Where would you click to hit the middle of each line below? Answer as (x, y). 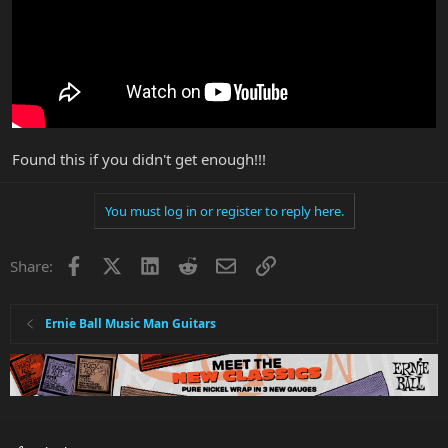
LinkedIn (188, 263)
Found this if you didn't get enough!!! (139, 158)
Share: (31, 265)
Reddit (219, 263)
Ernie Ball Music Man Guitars (131, 323)
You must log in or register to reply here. (224, 210)
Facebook (115, 263)
